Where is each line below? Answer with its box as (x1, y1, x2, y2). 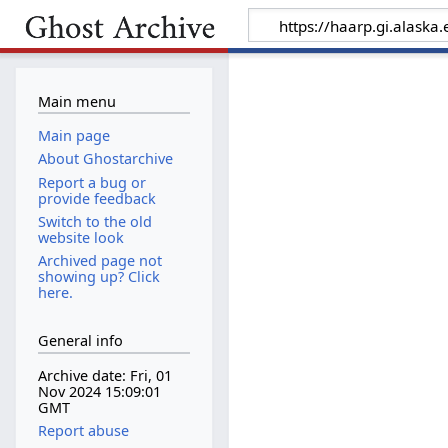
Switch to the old (37, 211, 152, 231)
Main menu (37, 91, 116, 111)
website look (37, 227, 124, 247)
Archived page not (37, 250, 162, 270)
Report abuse (37, 421, 129, 441)
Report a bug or (37, 172, 146, 192)
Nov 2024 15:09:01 (37, 382, 161, 402)
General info (37, 331, 123, 351)
